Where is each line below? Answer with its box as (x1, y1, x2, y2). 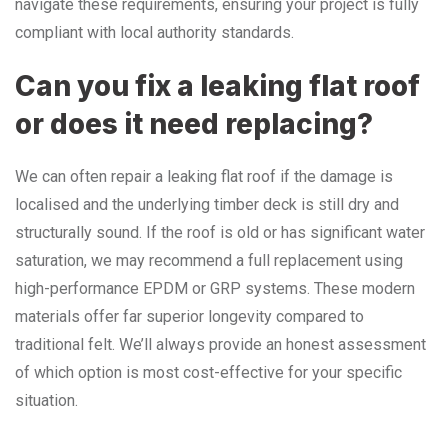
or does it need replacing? (15, 106, 373, 141)
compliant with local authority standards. (15, 22, 294, 42)
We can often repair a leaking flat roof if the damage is (15, 166, 393, 186)
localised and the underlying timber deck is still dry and (15, 194, 399, 214)
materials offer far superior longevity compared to (15, 306, 364, 326)
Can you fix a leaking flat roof (15, 68, 420, 103)
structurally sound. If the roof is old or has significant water (15, 222, 425, 242)
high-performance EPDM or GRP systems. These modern (15, 278, 415, 298)
